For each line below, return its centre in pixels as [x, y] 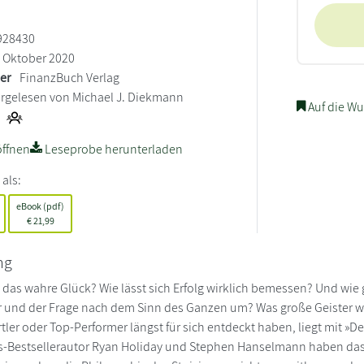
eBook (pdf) [41, 206]
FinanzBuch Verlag [70, 77]
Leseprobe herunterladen [113, 149]
